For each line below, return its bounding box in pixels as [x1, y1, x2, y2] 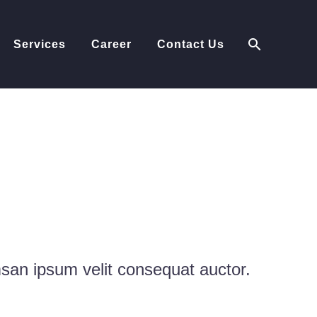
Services [13, 38, 66, 50]
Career [91, 38, 132, 50]
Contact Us [157, 38, 224, 50]
